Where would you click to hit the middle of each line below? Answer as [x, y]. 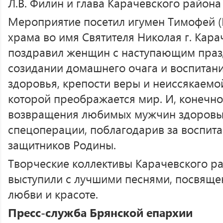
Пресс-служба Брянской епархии [100, 212]
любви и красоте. [53, 194]
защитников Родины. [62, 145]
